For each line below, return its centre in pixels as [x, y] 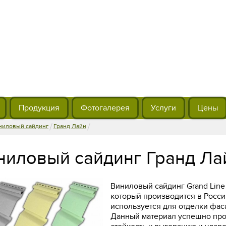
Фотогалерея [105, 108]
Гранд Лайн [70, 126]
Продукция [39, 108]
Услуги [163, 108]
